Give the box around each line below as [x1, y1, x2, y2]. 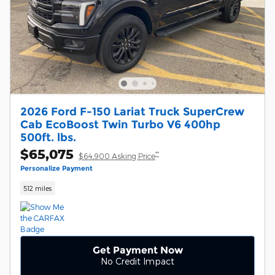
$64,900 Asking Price [79, 151, 155, 160]
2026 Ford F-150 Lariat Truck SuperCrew [20, 104, 244, 118]
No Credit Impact [101, 256, 174, 267]
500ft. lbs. [20, 130, 76, 144]
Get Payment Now [92, 244, 183, 257]
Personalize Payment [20, 164, 93, 172]
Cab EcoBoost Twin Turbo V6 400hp [20, 117, 220, 131]
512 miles [23, 184, 52, 192]
